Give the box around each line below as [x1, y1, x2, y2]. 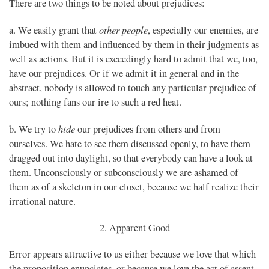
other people [99, 23, 148, 37]
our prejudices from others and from [75, 122, 220, 136]
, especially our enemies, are [148, 23, 258, 37]
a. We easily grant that [9, 23, 99, 37]
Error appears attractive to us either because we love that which [9, 247, 256, 261]
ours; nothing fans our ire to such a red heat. [9, 95, 181, 109]
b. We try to [9, 122, 56, 136]
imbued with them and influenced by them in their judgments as [9, 38, 259, 52]
